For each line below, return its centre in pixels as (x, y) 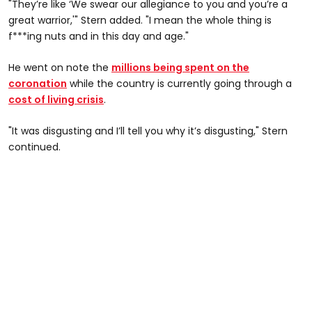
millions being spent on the (180, 67)
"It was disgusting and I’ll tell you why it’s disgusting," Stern (148, 131)
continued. (34, 147)
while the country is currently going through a (179, 83)
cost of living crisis (56, 99)
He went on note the (60, 67)
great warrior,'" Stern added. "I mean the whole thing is (140, 20)
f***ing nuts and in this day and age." (99, 36)
